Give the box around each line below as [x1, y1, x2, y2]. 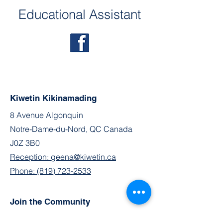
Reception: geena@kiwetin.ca [10, 152, 116, 162]
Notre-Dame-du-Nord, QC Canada [10, 124, 132, 134]
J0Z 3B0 [10, 138, 40, 148]
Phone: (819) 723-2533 [10, 166, 91, 176]
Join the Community [10, 197, 93, 207]
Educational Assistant [18, 6, 141, 22]
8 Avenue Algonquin [10, 110, 83, 120]
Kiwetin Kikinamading [10, 93, 97, 103]
